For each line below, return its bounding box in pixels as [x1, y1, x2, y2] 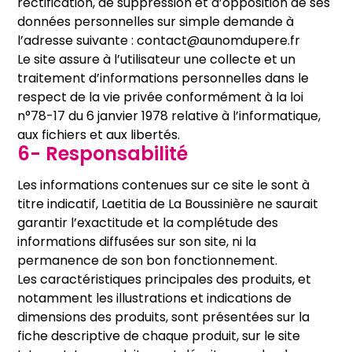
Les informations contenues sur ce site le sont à [17, 176, 310, 194]
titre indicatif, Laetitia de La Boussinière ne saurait [17, 195, 319, 213]
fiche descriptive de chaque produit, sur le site [17, 327, 301, 345]
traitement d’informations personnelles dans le [17, 69, 310, 87]
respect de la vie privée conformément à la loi [17, 88, 304, 106]
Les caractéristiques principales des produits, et [17, 270, 312, 288]
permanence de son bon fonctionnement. [17, 251, 278, 269]
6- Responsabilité [17, 141, 189, 167]
